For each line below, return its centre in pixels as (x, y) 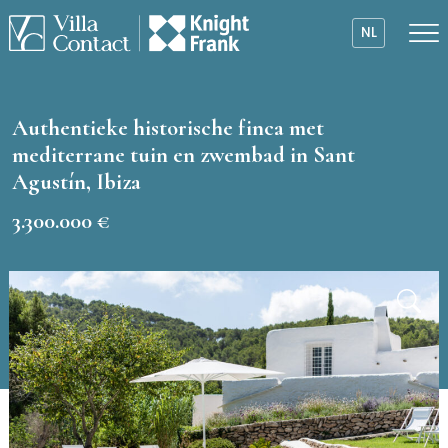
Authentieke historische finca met (168, 127)
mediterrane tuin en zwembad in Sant (183, 154)
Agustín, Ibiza (76, 181)
